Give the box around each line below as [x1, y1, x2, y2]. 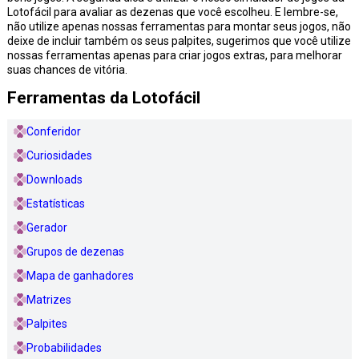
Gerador [26, 220, 67, 234]
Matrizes [26, 292, 71, 306]
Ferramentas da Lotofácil [6, 88, 200, 108]
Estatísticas [26, 196, 85, 210]
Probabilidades [26, 341, 102, 354]
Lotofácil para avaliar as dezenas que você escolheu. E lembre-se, [6, 5, 338, 18]
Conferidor [26, 124, 81, 138]
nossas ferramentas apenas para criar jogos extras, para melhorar [6, 48, 342, 62]
